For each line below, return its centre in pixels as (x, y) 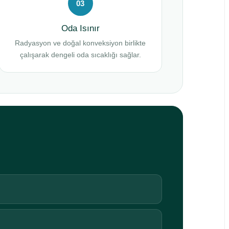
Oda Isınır (80, 28)
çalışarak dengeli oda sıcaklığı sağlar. (80, 55)
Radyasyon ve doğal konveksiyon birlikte (81, 43)
